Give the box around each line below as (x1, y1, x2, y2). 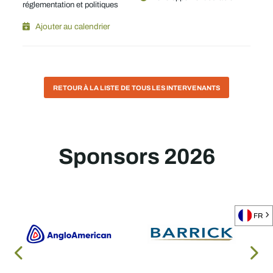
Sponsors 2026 (58, 140, 215, 173)
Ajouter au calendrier (35, 20, 110, 32)
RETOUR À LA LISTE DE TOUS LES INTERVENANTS (53, 83, 220, 93)
